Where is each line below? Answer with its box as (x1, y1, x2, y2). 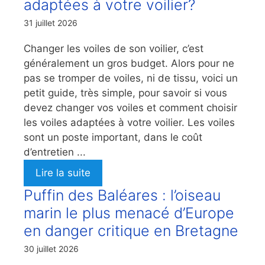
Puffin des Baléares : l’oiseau (24, 186, 221, 204)
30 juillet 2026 (24, 243, 79, 254)
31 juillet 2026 (24, 17, 77, 28)
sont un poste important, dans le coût (24, 131, 202, 143)
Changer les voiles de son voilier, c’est (24, 42, 203, 54)
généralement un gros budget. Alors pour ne (24, 57, 234, 69)
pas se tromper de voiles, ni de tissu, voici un (24, 72, 238, 84)
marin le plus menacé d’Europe (24, 203, 234, 222)
